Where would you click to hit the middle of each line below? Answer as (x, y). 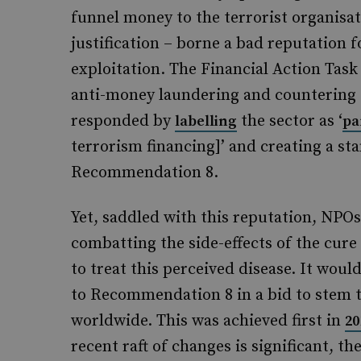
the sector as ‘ (290, 121)
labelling (206, 121)
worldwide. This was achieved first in (208, 321)
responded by (123, 121)
